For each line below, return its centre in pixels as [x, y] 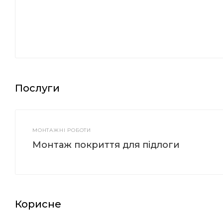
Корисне [38, 204]
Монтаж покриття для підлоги [106, 145]
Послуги [37, 88]
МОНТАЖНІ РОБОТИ [62, 130]
